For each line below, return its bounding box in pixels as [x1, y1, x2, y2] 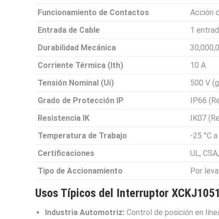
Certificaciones [38, 149, 94, 158]
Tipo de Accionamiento [38, 166, 123, 176]
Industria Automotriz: [45, 208, 125, 218]
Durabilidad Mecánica [38, 43, 116, 53]
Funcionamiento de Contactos [38, 8, 149, 18]
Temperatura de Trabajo [38, 131, 127, 141]
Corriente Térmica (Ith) [38, 61, 123, 70]
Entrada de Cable [38, 25, 100, 35]
